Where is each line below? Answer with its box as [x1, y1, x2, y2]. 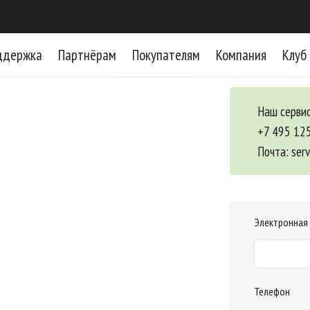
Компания [216, 46, 266, 65]
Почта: [257, 143, 291, 160]
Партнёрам [58, 46, 116, 65]
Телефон [254, 284, 290, 298]
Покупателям [132, 46, 200, 65]
